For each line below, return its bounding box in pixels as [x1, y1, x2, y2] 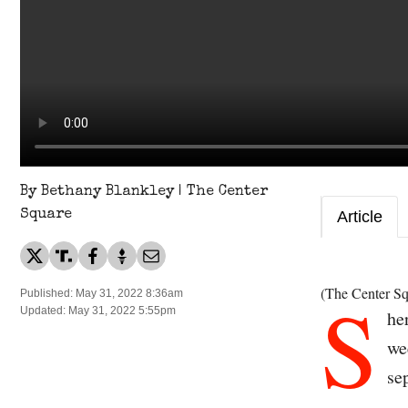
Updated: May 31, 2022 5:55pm [20, 304, 176, 318]
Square [20, 208, 72, 223]
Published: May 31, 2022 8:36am [20, 287, 183, 301]
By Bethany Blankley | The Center [20, 185, 268, 200]
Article [337, 208, 382, 227]
